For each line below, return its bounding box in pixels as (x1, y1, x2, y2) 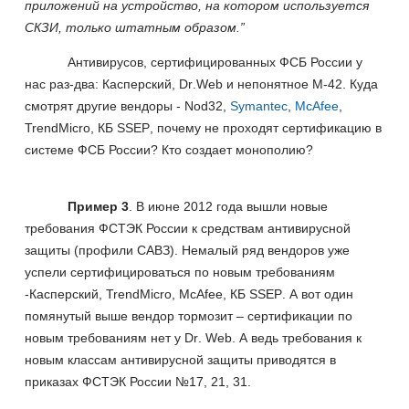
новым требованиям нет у (25, 330, 184, 345)
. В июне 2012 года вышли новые (129, 198, 329, 214)
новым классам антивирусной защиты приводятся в (25, 351, 336, 367)
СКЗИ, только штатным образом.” (25, 19, 245, 35)
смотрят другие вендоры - (25, 98, 184, 113)
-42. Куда (323, 76, 378, 91)
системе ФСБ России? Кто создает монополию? (25, 142, 313, 157)
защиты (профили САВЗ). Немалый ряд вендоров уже (25, 242, 350, 257)
